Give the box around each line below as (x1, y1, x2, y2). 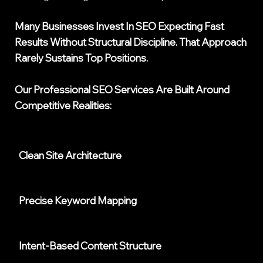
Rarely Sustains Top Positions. (15, 52, 149, 65)
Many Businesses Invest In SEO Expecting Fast (15, 20, 225, 33)
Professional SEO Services (32, 83, 154, 96)
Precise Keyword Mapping (19, 194, 137, 207)
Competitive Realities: (15, 99, 112, 112)
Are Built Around (154, 83, 230, 96)
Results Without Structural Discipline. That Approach (15, 36, 247, 49)
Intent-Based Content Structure (19, 240, 162, 252)
